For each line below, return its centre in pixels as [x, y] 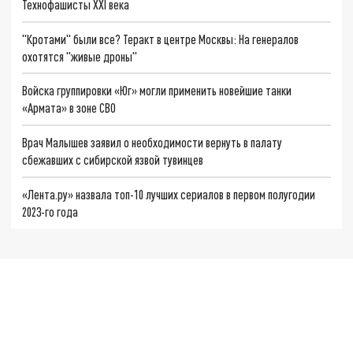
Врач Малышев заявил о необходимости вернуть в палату [152, 142]
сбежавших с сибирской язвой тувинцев [113, 160]
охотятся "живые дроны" [80, 56]
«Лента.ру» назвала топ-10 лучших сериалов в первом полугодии [169, 194]
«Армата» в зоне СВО [69, 108]
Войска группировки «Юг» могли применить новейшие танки [157, 91]
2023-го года [50, 211]
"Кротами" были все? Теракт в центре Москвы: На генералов [161, 39]
